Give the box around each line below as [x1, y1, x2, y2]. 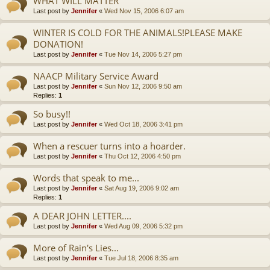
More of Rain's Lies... [33, 241, 119, 254]
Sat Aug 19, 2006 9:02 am [104, 184, 179, 192]
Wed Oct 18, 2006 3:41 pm [104, 120, 183, 128]
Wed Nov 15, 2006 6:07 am [104, 7, 184, 14]
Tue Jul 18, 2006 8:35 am [104, 254, 178, 262]
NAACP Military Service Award [33, 69, 159, 82]
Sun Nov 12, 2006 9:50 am [104, 82, 182, 90]
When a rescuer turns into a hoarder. [33, 139, 186, 152]
